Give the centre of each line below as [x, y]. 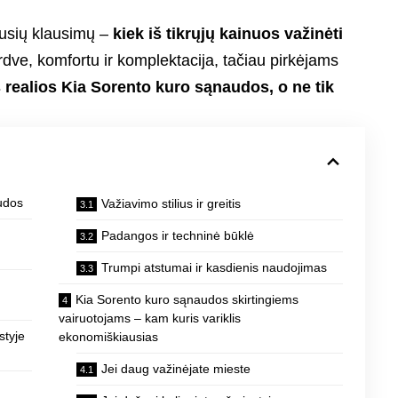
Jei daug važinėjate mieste [175, 369]
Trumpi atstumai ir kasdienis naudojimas [214, 268]
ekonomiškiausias [108, 337]
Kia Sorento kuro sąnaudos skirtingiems [187, 300]
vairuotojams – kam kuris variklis [149, 318]
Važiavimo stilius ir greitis [171, 204]
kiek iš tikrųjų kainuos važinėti [228, 34]
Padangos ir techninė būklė [177, 236]
